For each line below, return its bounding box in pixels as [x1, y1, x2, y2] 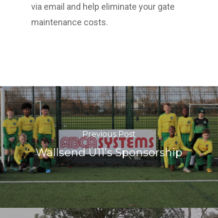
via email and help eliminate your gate [31, 1, 175, 12]
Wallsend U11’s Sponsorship [36, 146, 182, 159]
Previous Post [82, 129, 136, 139]
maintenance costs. [31, 17, 108, 27]
